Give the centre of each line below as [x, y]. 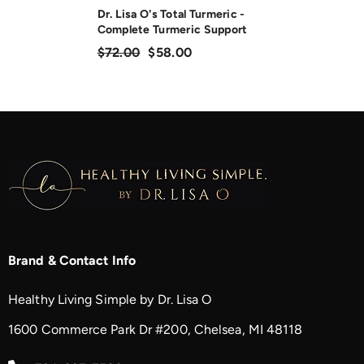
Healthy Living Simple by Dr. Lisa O [110, 299]
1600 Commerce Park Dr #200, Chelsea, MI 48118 [156, 329]
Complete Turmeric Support [172, 29]
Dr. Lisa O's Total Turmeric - [171, 14]
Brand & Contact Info [72, 260]
